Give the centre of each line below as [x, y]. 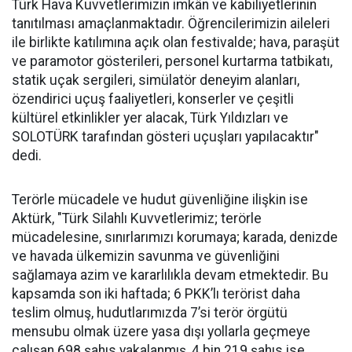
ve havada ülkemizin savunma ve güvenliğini [146, 257]
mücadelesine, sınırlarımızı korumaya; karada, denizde [175, 238]
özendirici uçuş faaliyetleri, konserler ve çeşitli [153, 99]
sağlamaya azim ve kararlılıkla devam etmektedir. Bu [170, 275]
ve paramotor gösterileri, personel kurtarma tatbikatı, [172, 62]
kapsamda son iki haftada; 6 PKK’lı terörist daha [156, 294]
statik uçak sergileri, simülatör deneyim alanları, [156, 81]
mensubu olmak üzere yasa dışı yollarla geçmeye [161, 332]
